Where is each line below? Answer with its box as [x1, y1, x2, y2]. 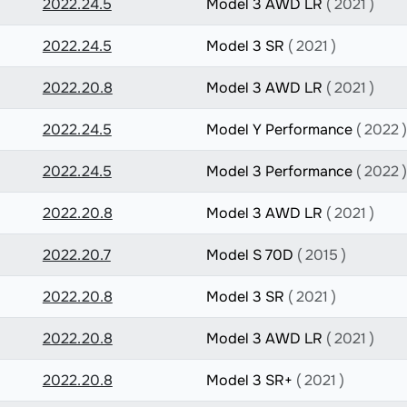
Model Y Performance [205, 120, 356, 139]
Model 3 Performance [205, 162, 356, 181]
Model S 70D [205, 245, 297, 264]
